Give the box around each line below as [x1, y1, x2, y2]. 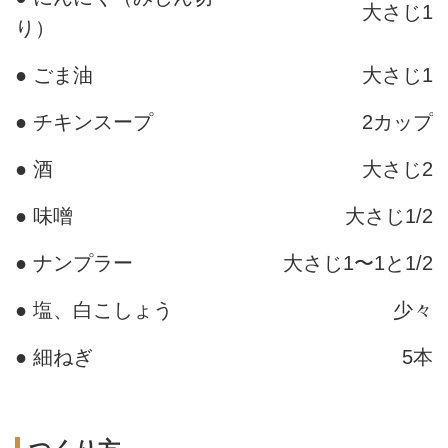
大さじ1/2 [345, 204, 433, 227]
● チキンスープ [15, 110, 153, 133]
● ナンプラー [15, 251, 133, 274]
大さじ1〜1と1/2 [283, 251, 433, 274]
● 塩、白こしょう [15, 298, 173, 321]
